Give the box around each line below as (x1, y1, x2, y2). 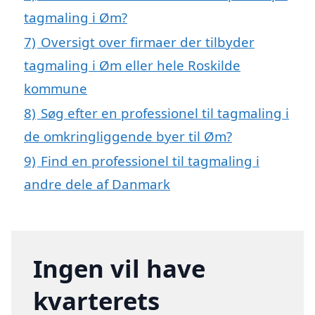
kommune (24, 79, 87, 97)
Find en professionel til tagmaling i (41, 151, 259, 169)
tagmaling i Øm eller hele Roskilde (24, 56, 240, 74)
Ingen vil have (33, 251, 206, 285)
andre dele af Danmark (24, 174, 170, 193)
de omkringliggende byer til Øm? (24, 127, 232, 145)
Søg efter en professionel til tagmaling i (41, 103, 289, 122)
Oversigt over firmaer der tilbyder (41, 32, 255, 51)
